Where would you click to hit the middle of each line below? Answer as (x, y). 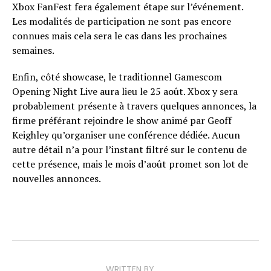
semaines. (33, 50)
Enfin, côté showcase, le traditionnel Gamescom (117, 77)
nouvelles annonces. (57, 178)
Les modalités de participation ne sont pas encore (122, 21)
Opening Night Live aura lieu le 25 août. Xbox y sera (125, 91)
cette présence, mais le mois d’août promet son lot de (130, 164)
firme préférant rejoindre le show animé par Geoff (122, 120)
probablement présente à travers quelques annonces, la (134, 106)
